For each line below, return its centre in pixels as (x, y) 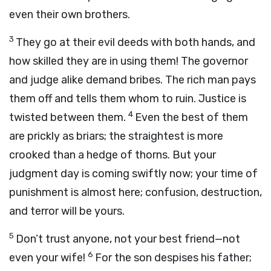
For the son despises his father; (173, 258)
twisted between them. (69, 117)
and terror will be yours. (67, 211)
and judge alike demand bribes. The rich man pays (132, 80)
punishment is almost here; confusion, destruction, (135, 192)
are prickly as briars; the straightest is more (116, 136)
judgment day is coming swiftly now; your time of (133, 174)
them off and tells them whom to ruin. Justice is (128, 99)
